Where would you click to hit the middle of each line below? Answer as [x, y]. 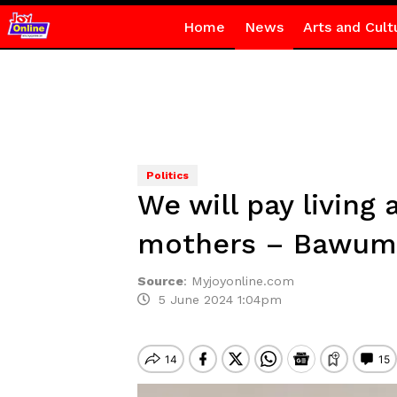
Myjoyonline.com [242, 281]
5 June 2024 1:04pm [215, 300]
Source [160, 281]
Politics [167, 175]
